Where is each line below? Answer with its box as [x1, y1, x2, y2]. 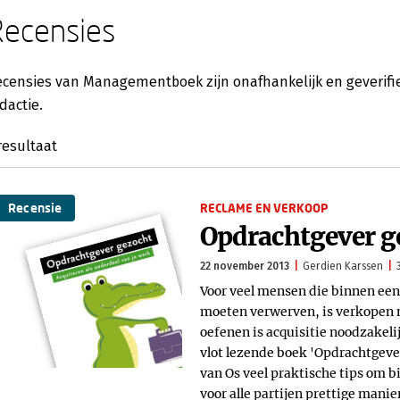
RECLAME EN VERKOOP [200, 201, 328, 215]
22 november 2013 [200, 260, 289, 272]
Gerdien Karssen [303, 260, 383, 272]
